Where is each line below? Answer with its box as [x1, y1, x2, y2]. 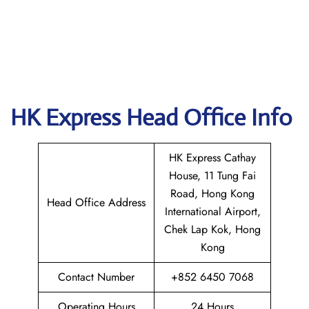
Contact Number [58, 269, 134, 285]
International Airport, [164, 203, 261, 219]
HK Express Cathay [169, 150, 256, 166]
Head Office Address [47, 195, 146, 210]
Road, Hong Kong [170, 186, 255, 201]
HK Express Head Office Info [10, 103, 292, 132]
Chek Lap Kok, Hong [164, 221, 261, 237]
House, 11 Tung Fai [169, 168, 256, 183]
